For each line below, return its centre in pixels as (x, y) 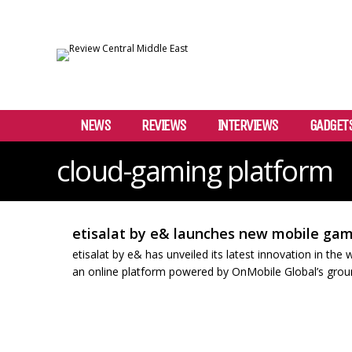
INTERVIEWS (247, 125)
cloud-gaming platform (195, 171)
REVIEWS (164, 125)
